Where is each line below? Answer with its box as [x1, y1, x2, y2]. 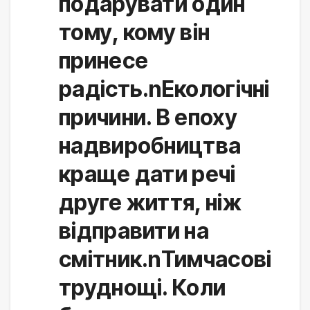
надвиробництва [59, 132, 241, 160]
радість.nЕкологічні [59, 75, 270, 103]
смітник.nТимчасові [59, 246, 272, 273]
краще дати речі [59, 161, 236, 188]
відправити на [59, 217, 209, 245]
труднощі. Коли [59, 274, 226, 302]
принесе [59, 47, 149, 75]
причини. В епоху [59, 104, 237, 131]
